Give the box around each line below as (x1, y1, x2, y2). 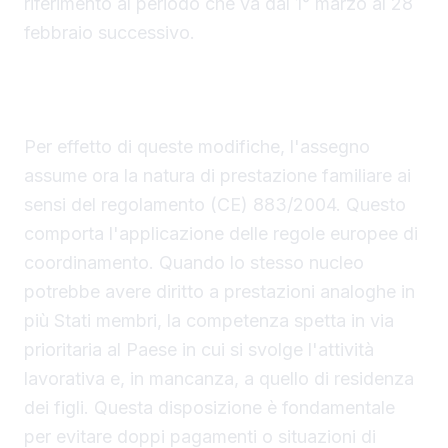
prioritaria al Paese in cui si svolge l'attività (24, 339, 374, 361)
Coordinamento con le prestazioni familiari (24, 71, 372, 93)
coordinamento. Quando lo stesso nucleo (24, 252, 364, 274)
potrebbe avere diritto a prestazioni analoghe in (24, 281, 415, 303)
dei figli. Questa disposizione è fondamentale (24, 397, 395, 419)
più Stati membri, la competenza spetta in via (24, 310, 394, 332)
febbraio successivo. (24, 22, 195, 44)
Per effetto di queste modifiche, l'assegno (24, 136, 370, 158)
